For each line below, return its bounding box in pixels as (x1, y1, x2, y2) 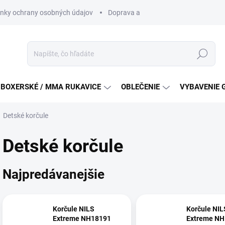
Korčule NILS (53, 205, 94, 213)
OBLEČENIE (121, 82, 160, 91)
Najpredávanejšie (3, 166, 104, 182)
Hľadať (191, 50, 213, 58)
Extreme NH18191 (53, 214, 111, 223)
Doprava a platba (108, 8, 162, 17)
